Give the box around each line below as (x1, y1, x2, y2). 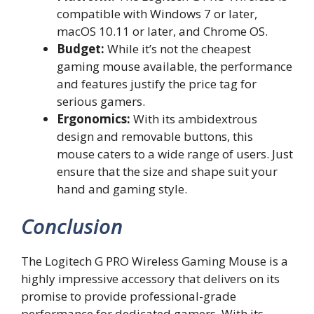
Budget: (57, 40, 104, 57)
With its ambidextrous (130, 110, 257, 127)
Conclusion (21, 213, 123, 240)
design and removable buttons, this (57, 128, 253, 144)
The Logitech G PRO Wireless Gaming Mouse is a (21, 253, 288, 269)
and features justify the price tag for (57, 75, 257, 92)
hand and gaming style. (57, 180, 187, 197)
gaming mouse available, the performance (57, 57, 292, 74)
